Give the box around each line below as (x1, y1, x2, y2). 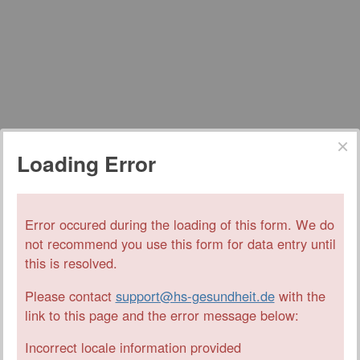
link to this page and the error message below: (24, 305, 299, 325)
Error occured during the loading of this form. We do (24, 215, 334, 235)
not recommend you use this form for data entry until (24, 234, 336, 254)
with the (274, 285, 325, 305)
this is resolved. (24, 253, 117, 273)
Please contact (24, 285, 116, 305)
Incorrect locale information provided (24, 337, 241, 358)
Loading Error (16, 147, 156, 178)
